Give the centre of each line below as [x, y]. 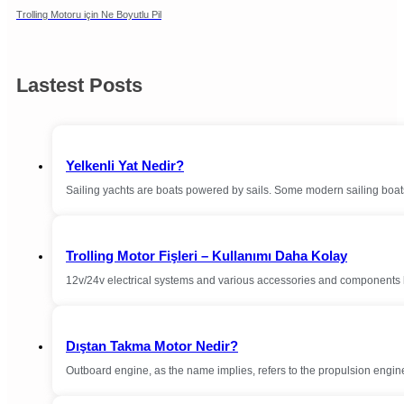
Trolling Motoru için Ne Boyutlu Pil [89, 15]
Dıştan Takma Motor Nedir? [152, 346]
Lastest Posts [79, 86]
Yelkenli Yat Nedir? [125, 166]
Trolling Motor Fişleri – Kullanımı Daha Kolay [207, 256]
